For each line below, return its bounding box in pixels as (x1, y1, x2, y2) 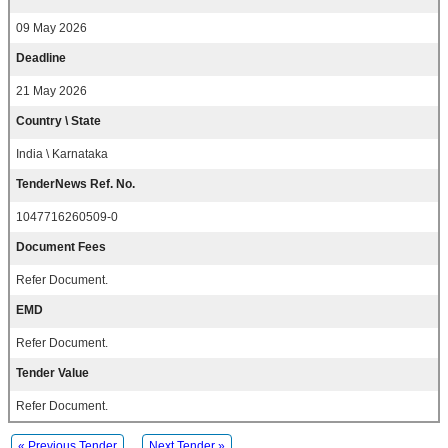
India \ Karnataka (16, 147, 108, 162)
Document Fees (16, 240, 106, 255)
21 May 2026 (16, 84, 87, 99)
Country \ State (16, 114, 101, 129)
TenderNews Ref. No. (16, 177, 135, 192)
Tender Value (16, 366, 89, 381)
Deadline (16, 51, 66, 66)
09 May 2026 (16, 21, 87, 36)
